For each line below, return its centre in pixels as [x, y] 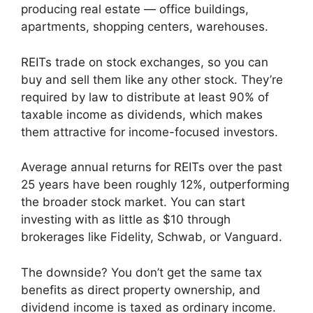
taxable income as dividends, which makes [142, 114]
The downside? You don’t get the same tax [141, 272]
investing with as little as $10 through [126, 220]
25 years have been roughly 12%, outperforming [155, 185]
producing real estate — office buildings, [135, 9]
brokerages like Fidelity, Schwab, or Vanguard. [152, 237]
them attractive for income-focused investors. [150, 132]
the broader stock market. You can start [133, 202]
